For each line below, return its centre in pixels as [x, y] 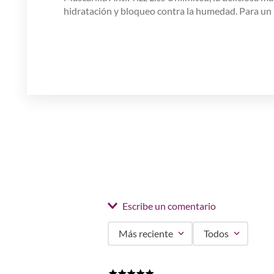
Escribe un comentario [169, 206]
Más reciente [146, 233]
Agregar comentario [184, 256]
